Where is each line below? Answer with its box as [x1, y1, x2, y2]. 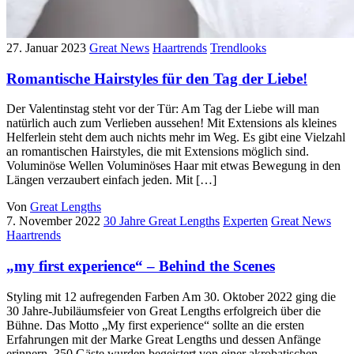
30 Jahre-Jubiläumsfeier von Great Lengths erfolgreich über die [6, 303, 321, 318]
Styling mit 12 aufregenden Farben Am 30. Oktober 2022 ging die [6, 289, 336, 303]
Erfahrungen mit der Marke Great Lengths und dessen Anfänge [6, 332, 321, 346]
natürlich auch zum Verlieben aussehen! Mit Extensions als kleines [6, 116, 337, 130]
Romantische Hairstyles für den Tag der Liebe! [6, 70, 307, 87]
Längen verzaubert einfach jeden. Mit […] [6, 173, 217, 187]
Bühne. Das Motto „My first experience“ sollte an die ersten [6, 318, 304, 332]
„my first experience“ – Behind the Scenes [6, 258, 275, 275]
